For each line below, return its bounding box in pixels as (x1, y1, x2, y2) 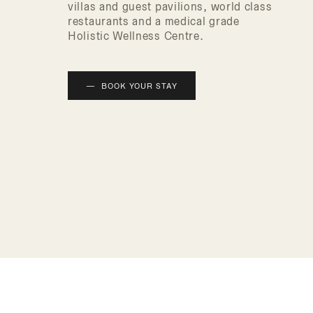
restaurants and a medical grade (68, 15, 240, 27)
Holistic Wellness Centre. (68, 30, 204, 42)
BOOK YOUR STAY (101, 82, 177, 90)
